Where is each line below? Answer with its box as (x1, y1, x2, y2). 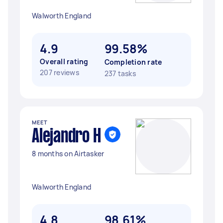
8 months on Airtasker (32, 149, 105, 158)
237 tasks (104, 69, 136, 78)
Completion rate (104, 57, 162, 67)
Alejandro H (32, 128, 101, 146)
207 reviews (40, 68, 79, 77)
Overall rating (40, 57, 89, 66)
